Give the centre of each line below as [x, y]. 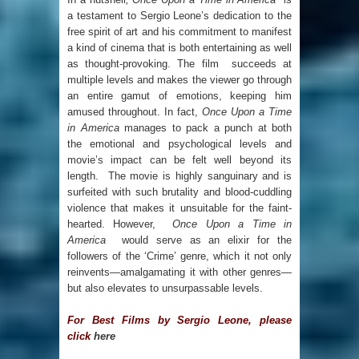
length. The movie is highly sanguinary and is [179, 176]
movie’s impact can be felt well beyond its [179, 160]
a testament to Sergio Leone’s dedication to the [179, 16]
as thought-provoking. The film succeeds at [179, 64]
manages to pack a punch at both [205, 128]
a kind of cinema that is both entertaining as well [179, 48]
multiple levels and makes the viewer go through [179, 80]
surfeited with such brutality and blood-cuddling [179, 192]
